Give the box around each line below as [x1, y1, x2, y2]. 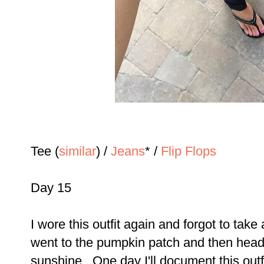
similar [59, 144, 96, 159]
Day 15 [31, 180, 71, 196]
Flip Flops [161, 144, 216, 159]
